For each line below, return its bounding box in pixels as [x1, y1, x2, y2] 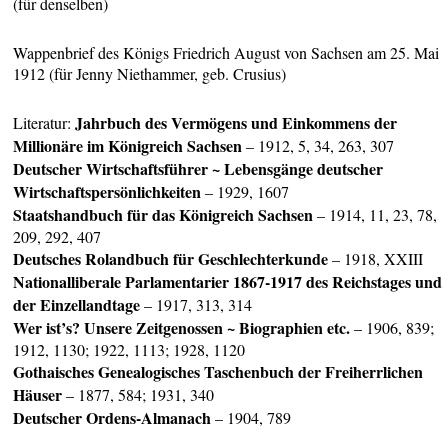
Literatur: [13, 112, 76, 134]
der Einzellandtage [13, 293, 141, 317]
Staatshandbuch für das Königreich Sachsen [13, 203, 314, 227]
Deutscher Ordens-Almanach [13, 406, 212, 430]
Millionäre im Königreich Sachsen [13, 134, 243, 158]
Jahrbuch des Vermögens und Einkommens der [75, 111, 398, 135]
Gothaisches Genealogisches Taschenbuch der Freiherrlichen [13, 360, 424, 384]
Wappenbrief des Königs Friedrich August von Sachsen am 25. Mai [13, 41, 440, 63]
